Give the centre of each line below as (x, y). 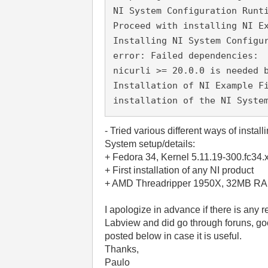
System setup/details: (150, 144)
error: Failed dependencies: (186, 55)
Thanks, (122, 249)
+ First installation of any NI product (179, 170)
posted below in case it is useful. (173, 236)
